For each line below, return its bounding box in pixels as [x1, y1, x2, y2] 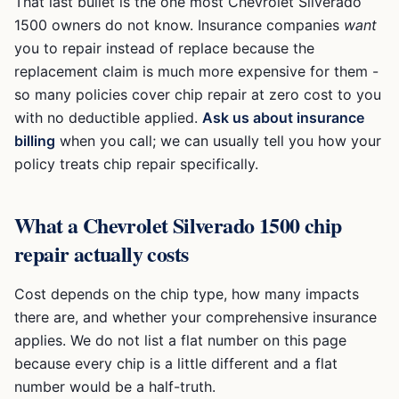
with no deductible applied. [14, 109, 202, 126]
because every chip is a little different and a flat [14, 354, 338, 372]
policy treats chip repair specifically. [14, 155, 258, 173]
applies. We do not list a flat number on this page [14, 331, 346, 349]
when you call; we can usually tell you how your [55, 132, 381, 150]
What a [14, 209, 83, 240]
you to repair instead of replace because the [14, 39, 314, 57]
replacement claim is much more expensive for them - [14, 62, 379, 80]
